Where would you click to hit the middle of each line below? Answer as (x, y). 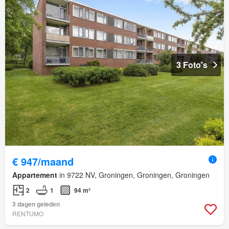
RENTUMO (28, 214)
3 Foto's (192, 65)
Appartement (35, 175)
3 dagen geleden (36, 204)
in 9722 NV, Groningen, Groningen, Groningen (133, 175)
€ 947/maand (43, 162)
